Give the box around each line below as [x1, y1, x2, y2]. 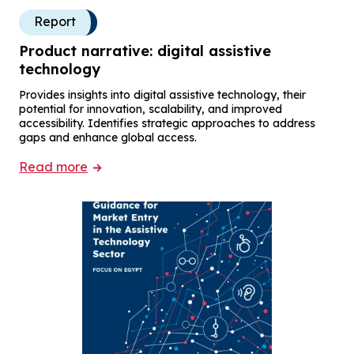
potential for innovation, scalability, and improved [19, 101, 282, 116]
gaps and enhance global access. [19, 130, 197, 145]
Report [34, 13, 76, 29]
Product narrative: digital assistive [19, 41, 271, 60]
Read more [19, 158, 88, 175]
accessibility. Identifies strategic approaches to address [19, 115, 315, 130]
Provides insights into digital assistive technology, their [19, 87, 306, 102]
